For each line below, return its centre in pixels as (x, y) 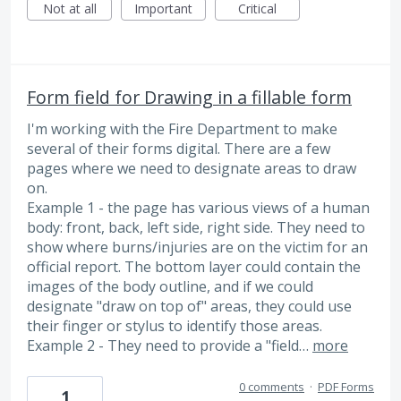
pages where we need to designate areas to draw (192, 169)
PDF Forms (346, 386)
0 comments (272, 386)
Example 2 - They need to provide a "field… (170, 346)
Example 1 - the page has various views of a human (198, 208)
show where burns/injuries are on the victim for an (197, 247)
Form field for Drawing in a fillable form (189, 98)
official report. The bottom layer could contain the (194, 267)
